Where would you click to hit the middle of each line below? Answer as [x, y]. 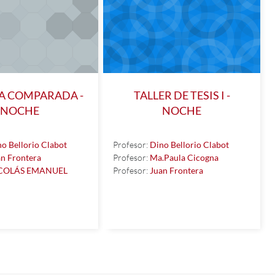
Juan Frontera [176, 170]
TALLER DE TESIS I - [182, 95]
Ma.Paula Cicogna [184, 157]
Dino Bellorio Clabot [189, 144]
